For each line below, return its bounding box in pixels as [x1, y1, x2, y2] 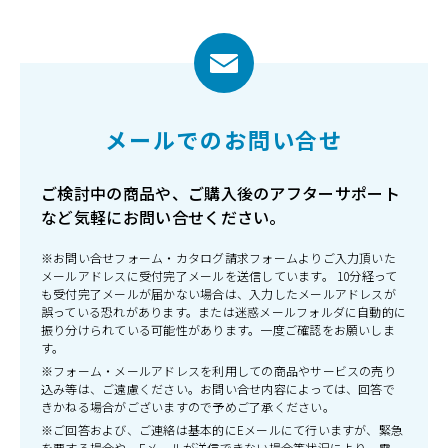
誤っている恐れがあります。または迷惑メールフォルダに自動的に [41, 302, 407, 320]
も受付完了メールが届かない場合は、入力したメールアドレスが [41, 284, 396, 302]
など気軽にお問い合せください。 [41, 204, 286, 229]
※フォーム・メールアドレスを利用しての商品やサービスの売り [41, 361, 396, 379]
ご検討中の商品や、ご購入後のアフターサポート [41, 180, 401, 205]
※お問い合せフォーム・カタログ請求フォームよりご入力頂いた [41, 248, 396, 266]
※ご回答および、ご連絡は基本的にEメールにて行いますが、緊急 [41, 420, 404, 438]
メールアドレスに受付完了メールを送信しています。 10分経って [41, 266, 398, 284]
